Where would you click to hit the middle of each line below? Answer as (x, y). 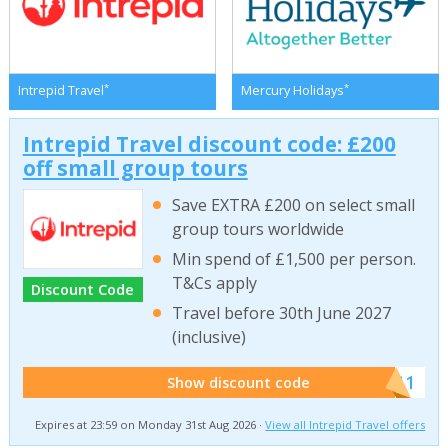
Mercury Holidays (292, 91)
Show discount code (239, 382)
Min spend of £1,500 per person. (294, 259)
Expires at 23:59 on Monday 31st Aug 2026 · (150, 425)
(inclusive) (209, 337)
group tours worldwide (258, 228)
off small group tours (135, 167)
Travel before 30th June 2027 (282, 313)
